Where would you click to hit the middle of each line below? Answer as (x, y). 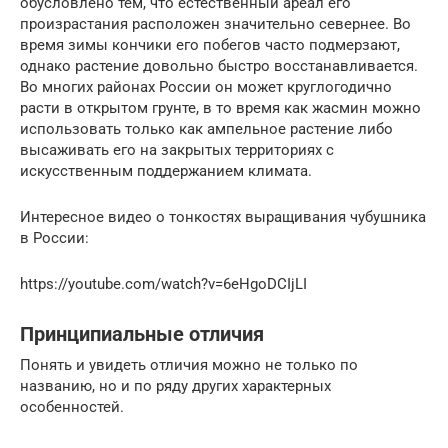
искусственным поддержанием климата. (166, 170)
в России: (54, 237)
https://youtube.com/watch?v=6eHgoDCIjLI (163, 283)
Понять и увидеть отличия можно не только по (189, 364)
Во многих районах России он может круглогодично (206, 86)
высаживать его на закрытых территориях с (177, 149)
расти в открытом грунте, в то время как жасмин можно (220, 107)
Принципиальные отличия (142, 334)
